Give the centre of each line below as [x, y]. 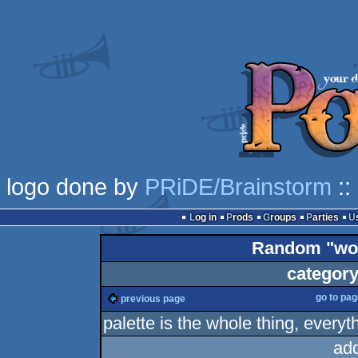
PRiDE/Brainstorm [238, 187]
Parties [325, 217]
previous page [153, 299]
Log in [205, 217]
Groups [283, 217]
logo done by [76, 187]
